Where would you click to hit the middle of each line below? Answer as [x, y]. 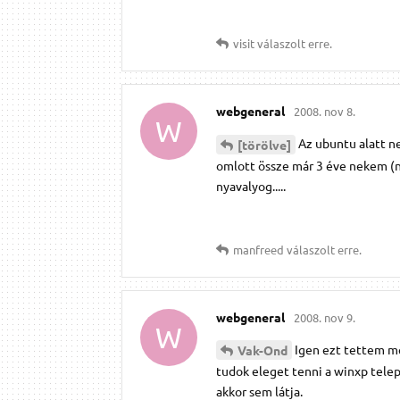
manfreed [258, 249]
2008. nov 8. [325, 111]
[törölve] [264, 144]
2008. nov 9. [325, 317]
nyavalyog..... [251, 185]
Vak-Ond [262, 350]
